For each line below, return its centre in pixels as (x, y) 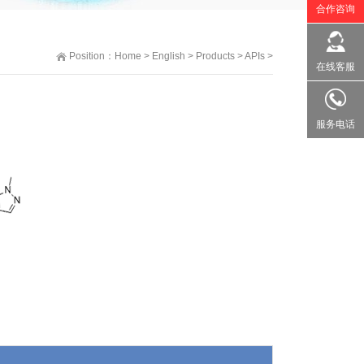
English (169, 56)
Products (215, 56)
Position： (92, 56)
